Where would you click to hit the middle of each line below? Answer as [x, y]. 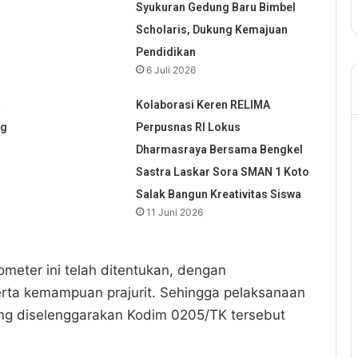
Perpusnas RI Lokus [188, 127]
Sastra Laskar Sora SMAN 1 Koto [222, 172]
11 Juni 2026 [174, 213]
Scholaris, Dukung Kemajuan [211, 30]
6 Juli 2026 [171, 70]
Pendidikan [165, 52]
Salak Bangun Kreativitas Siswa [218, 195]
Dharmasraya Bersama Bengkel [219, 150]
